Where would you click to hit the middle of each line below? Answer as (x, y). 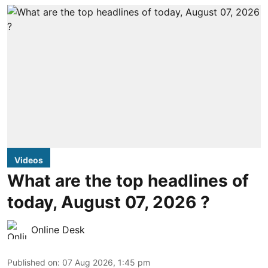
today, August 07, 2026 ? (109, 202)
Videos (29, 160)
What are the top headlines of (128, 180)
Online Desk (58, 229)
